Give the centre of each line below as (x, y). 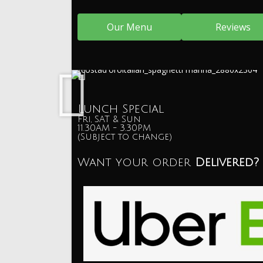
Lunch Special (121, 109)
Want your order (136, 162)
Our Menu (129, 27)
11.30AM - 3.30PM (114, 128)
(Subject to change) (125, 137)
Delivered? (227, 162)
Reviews (233, 27)
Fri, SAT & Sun (109, 119)
